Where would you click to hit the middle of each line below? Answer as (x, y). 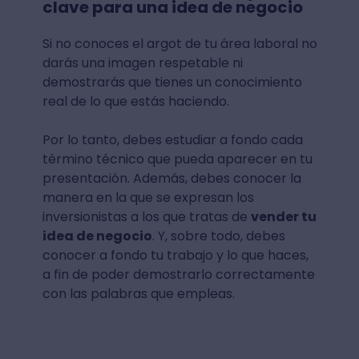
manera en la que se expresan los (148, 197)
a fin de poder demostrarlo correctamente (178, 274)
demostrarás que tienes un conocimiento (172, 82)
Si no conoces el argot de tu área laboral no (179, 43)
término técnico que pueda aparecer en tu (177, 159)
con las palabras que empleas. (138, 293)
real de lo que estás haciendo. (135, 101)
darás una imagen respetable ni (142, 63)
